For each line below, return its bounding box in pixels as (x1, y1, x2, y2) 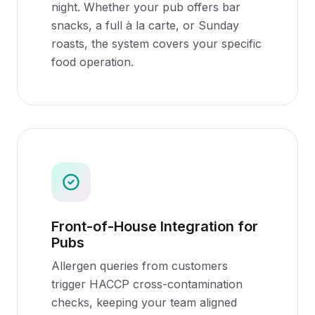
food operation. (51, 55, 134, 69)
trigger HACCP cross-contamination (51, 277, 243, 291)
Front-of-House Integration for (51, 218, 258, 235)
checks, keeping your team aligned (51, 295, 237, 309)
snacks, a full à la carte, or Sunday (51, 18, 239, 32)
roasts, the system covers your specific (51, 37, 262, 51)
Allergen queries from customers (51, 259, 228, 273)
